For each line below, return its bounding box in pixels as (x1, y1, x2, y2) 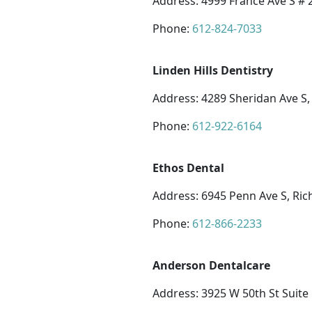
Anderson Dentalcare (153, 258, 270, 273)
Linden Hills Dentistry (153, 63, 273, 78)
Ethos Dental (153, 160, 224, 175)
